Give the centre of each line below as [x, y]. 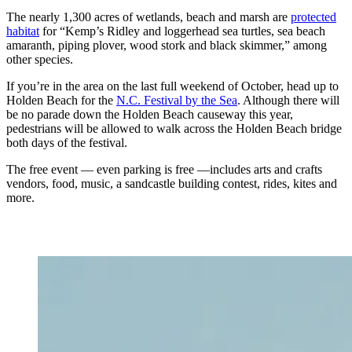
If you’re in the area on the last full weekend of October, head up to [172, 86]
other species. [40, 60]
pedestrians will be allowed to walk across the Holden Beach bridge [174, 129]
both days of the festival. [67, 143]
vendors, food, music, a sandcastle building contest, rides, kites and [172, 184]
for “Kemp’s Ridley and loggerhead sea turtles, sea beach [182, 31]
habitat [23, 31]
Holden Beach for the [61, 101]
